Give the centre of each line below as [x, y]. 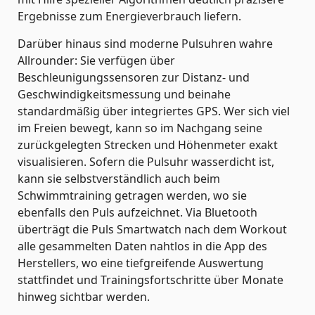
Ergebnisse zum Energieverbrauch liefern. [129, 16]
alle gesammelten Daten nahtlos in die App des [142, 246]
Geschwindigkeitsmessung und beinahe [124, 94]
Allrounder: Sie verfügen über [96, 60]
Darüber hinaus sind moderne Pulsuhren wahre [145, 43]
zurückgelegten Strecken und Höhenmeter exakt [148, 144]
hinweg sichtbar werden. [84, 296]
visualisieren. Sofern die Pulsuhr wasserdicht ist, [146, 161]
